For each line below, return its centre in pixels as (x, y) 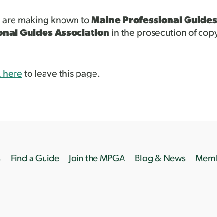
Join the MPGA (97, 159)
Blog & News (160, 159)
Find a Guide (35, 159)
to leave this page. (61, 74)
